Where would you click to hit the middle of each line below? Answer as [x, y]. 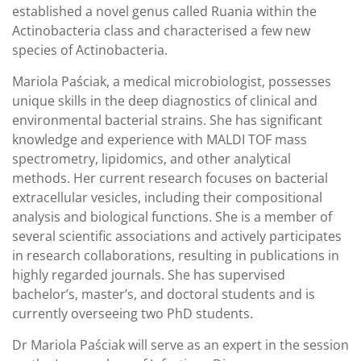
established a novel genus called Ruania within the [164, 11]
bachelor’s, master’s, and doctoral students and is [164, 294]
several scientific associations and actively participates [177, 236]
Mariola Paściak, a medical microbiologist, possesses [172, 81]
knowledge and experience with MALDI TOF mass [160, 139]
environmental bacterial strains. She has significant [167, 120]
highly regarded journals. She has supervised [149, 275]
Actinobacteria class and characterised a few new [161, 31]
